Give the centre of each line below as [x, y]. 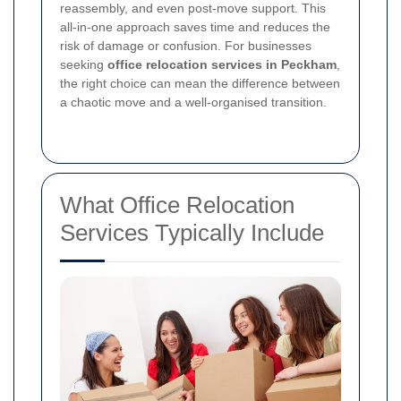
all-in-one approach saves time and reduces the [195, 27]
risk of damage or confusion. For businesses [186, 46]
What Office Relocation [177, 205]
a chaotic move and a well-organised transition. [193, 102]
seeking [84, 65]
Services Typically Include [192, 233]
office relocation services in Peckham [222, 65]
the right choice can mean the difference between [200, 84]
